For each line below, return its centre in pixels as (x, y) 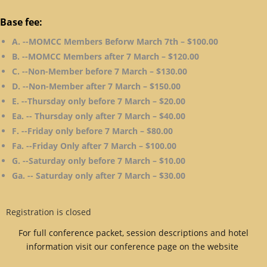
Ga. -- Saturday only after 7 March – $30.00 (99, 175)
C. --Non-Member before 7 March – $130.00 (100, 71)
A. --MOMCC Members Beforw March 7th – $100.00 (115, 41)
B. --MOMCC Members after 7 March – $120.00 (105, 56)
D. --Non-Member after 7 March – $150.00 (96, 86)
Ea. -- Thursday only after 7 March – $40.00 (99, 116)
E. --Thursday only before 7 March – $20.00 (99, 101)
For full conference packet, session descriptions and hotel (133, 232)
